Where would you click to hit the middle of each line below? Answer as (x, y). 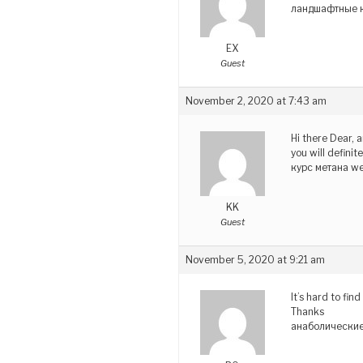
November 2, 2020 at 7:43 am (256, 100)
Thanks (307, 311)
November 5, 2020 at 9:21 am (255, 259)
